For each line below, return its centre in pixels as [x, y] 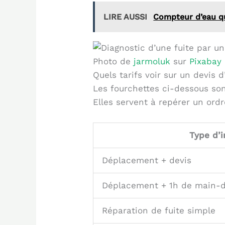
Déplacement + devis [147, 160]
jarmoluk [152, 62]
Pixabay [206, 62]
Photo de [114, 62]
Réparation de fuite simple [159, 211]
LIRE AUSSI [126, 17]
